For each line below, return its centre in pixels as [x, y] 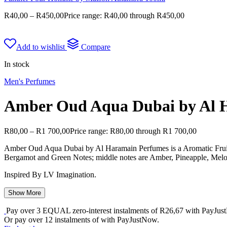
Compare [96, 47]
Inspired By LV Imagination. [50, 174]
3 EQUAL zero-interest [74, 210]
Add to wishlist [41, 47]
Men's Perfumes [30, 81]
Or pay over [24, 219]
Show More [25, 193]
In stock [17, 64]
